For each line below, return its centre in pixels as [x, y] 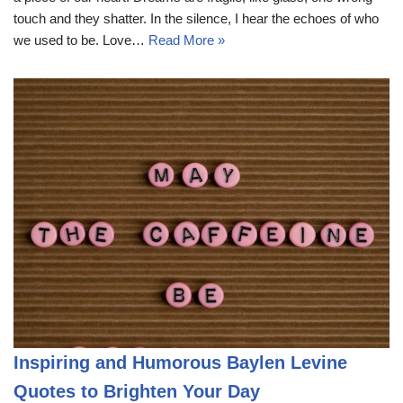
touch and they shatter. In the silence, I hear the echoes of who [196, 19]
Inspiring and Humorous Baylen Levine [180, 363]
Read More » [187, 40]
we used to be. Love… [81, 40]
